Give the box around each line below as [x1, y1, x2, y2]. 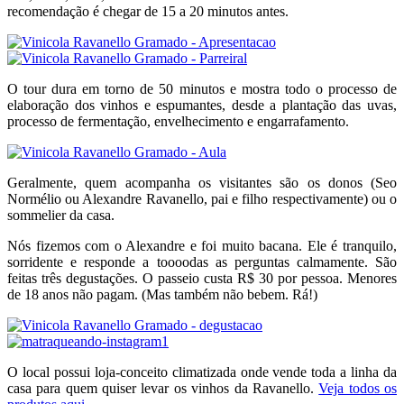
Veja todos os [318, 380, 398, 396]
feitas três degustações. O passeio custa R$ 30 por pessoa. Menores [7, 270, 397, 286]
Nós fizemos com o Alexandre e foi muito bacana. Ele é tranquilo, [7, 237, 397, 253]
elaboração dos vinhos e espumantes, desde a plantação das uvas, [7, 96, 397, 113]
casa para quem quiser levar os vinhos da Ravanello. [7, 380, 319, 396]
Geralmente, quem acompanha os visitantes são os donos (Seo [7, 174, 397, 190]
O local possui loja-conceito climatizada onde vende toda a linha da [7, 363, 397, 380]
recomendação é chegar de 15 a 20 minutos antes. [7, 3, 289, 19]
